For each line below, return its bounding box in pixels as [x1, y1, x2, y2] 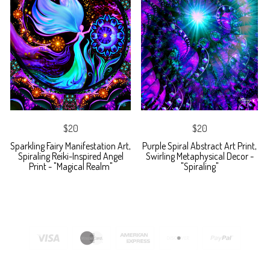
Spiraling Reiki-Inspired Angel [17, 150, 124, 163]
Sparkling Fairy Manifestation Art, [10, 140, 131, 152]
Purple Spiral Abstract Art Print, [142, 140, 257, 152]
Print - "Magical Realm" [28, 160, 113, 173]
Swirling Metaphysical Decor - [145, 150, 254, 163]
